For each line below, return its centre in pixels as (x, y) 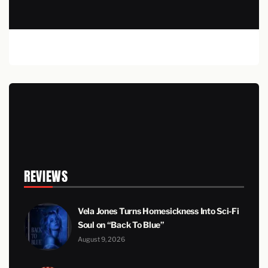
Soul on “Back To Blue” (121, 224)
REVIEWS (46, 176)
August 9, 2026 (101, 239)
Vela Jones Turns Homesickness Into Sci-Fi (159, 211)
